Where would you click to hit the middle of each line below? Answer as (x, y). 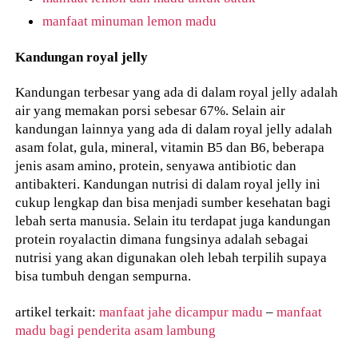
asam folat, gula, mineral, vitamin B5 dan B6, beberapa (170, 147)
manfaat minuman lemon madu (130, 20)
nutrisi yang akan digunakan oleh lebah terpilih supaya (171, 258)
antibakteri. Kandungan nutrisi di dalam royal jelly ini (168, 184)
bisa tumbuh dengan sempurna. (103, 276)
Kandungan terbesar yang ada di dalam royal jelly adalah (177, 92)
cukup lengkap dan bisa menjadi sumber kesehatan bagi (173, 203)
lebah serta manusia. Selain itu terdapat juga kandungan (173, 221)
